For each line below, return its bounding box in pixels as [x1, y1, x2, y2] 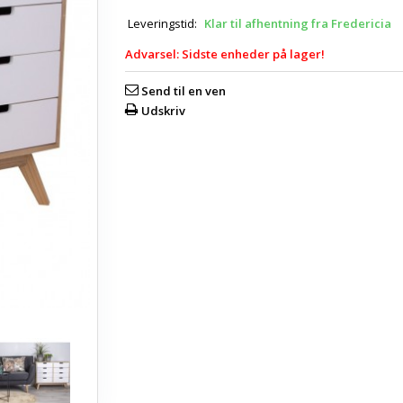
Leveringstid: [125, 15, 200, 31]
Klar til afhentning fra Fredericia [204, 15, 391, 31]
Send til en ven [141, 83, 226, 99]
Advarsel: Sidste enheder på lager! [125, 46, 325, 62]
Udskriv [141, 103, 185, 119]
